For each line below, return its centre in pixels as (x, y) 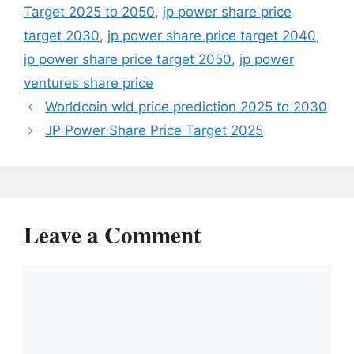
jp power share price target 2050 (128, 60)
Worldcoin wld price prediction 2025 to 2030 (186, 107)
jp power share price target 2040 (212, 36)
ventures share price (88, 83)
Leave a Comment (113, 235)
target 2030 (62, 36)
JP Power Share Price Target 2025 (154, 131)
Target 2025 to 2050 (89, 12)
